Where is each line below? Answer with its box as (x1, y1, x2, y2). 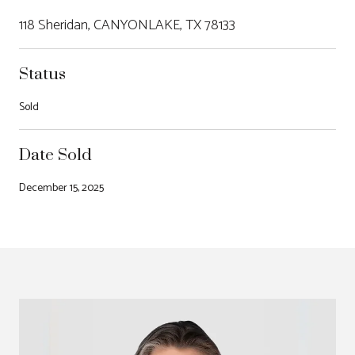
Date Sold (19, 132, 92, 175)
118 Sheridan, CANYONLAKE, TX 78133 (19, 13, 235, 37)
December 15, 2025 (19, 178, 104, 197)
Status (19, 52, 66, 94)
